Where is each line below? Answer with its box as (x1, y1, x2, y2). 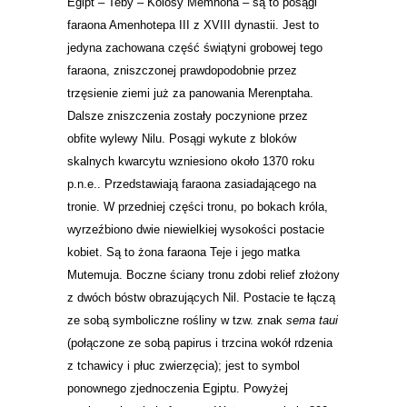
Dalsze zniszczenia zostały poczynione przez (67, 109, 308, 123)
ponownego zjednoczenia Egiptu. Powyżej (67, 382, 288, 395)
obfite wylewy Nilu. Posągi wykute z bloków (67, 132, 296, 145)
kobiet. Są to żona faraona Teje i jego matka (67, 245, 300, 259)
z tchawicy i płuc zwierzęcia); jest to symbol (67, 359, 300, 372)
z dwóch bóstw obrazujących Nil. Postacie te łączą (67, 291, 335, 304)
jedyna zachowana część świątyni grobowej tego (67, 41, 323, 55)
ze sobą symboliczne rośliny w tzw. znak (67, 313, 286, 327)
